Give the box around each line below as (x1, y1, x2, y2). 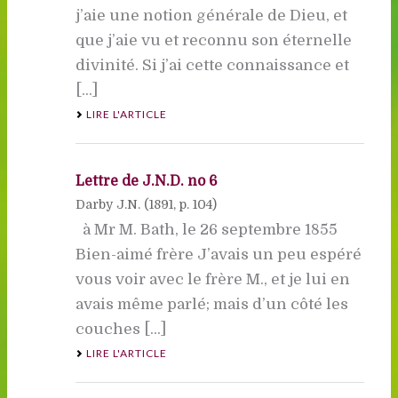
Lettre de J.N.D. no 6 (75, 172, 218, 189)
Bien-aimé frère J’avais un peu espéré (75, 245, 362, 263)
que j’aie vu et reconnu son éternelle (75, 31, 352, 49)
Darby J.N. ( (75, 196, 149, 211)
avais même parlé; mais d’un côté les (75, 295, 348, 313)
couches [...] (75, 320, 166, 338)
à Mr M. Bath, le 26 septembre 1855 (75, 220, 338, 238)
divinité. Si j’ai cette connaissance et (75, 56, 349, 74)
